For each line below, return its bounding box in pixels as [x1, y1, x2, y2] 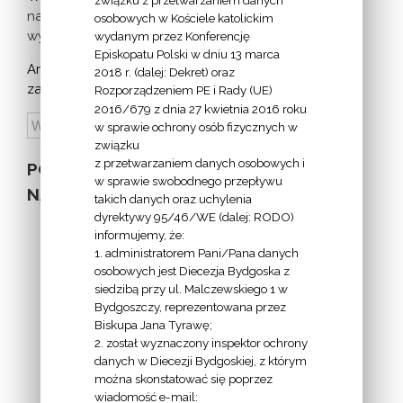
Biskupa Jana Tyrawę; [94, 318, 212, 333]
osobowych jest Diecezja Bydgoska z [94, 263, 290, 278]
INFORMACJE [67, 294, 174, 315]
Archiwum [27, 61, 90, 78]
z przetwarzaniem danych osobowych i [94, 155, 305, 170]
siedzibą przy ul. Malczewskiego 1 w [94, 281, 288, 296]
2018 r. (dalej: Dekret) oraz [94, 65, 235, 80]
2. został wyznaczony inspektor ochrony [94, 336, 308, 351]
